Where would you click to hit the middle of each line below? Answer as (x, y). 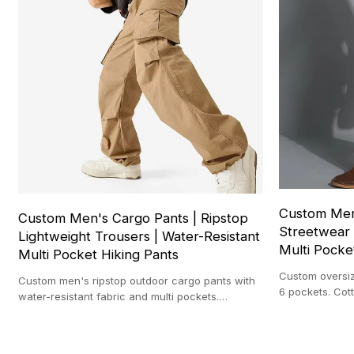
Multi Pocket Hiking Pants (99, 255)
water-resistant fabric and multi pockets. (119, 297)
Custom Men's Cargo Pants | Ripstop (134, 218)
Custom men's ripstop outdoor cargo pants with (137, 281)
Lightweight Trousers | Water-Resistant (139, 237)
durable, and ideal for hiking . (91, 313)
